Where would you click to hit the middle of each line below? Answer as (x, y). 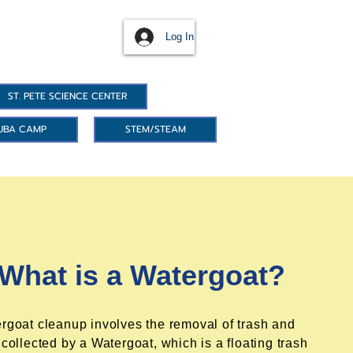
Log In (179, 37)
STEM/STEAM (155, 129)
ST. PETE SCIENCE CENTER (67, 96)
